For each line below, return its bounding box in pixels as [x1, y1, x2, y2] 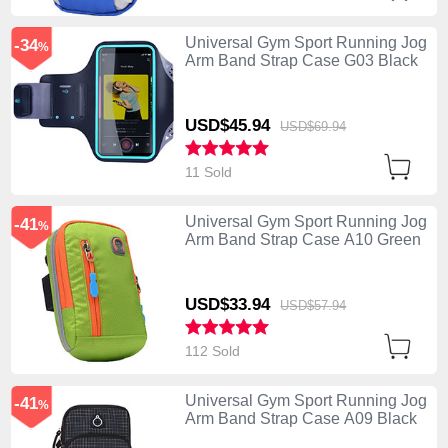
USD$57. [280, 297, 333, 313]
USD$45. [184, 115, 252, 135]
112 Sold [184, 342, 244, 359]
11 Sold [184, 163, 236, 180]
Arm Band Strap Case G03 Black [184, 51, 418, 69]
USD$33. [184, 294, 252, 314]
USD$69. [280, 118, 333, 134]
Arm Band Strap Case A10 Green [184, 231, 421, 249]
